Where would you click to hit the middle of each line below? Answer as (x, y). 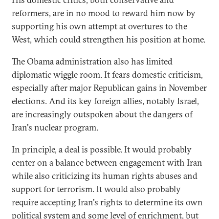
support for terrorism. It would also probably (96, 189)
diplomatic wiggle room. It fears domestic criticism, (107, 74)
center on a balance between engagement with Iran (107, 162)
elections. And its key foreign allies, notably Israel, (105, 101)
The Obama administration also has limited (92, 61)
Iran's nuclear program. (55, 127)
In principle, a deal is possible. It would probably (102, 149)
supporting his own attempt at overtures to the (99, 26)
